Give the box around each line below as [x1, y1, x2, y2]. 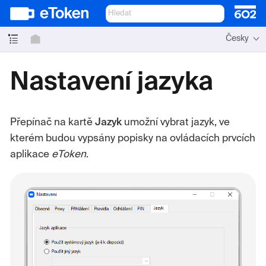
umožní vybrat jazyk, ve [122, 117, 230, 128]
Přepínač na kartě [10, 117, 95, 128]
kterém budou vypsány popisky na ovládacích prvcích [10, 133, 255, 144]
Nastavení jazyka [10, 70, 213, 96]
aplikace [10, 149, 52, 160]
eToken [52, 149, 86, 160]
